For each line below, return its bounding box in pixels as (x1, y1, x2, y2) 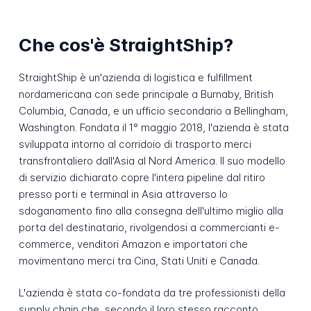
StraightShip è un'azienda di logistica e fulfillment (18, 70, 253, 84)
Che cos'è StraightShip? (18, 34, 233, 56)
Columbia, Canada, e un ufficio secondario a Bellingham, (18, 103, 288, 117)
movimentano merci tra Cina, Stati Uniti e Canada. (18, 253, 260, 267)
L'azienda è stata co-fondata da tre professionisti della (18, 286, 285, 300)
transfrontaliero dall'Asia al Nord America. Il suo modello (18, 153, 285, 167)
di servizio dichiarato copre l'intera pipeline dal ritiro (18, 170, 265, 184)
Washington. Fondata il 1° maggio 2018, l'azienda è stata (18, 120, 289, 134)
